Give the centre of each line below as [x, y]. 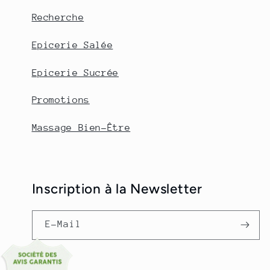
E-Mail [63, 224]
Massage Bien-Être [81, 128]
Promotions [61, 100]
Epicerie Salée [72, 45]
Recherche [58, 18]
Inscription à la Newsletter [117, 189]
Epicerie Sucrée [75, 73]
